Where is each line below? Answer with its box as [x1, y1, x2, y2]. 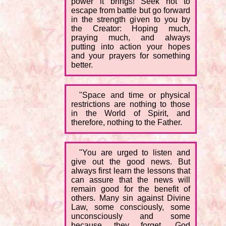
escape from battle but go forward [71, 6, 190, 15]
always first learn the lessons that [71, 166, 190, 176]
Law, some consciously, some [71, 203, 190, 212]
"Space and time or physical [79, 91, 190, 100]
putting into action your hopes [71, 42, 190, 51]
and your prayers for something [71, 51, 190, 61]
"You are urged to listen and [79, 148, 190, 157]
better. [71, 61, 93, 70]
